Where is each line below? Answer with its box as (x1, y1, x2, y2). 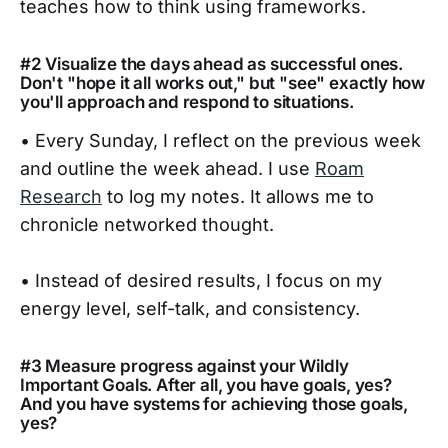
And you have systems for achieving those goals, (20, 394, 409, 415)
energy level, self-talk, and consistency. (20, 298, 360, 320)
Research (20, 186, 102, 208)
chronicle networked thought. (20, 214, 274, 236)
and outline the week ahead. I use (20, 158, 315, 180)
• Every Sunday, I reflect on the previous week (20, 130, 421, 152)
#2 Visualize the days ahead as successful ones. (20, 54, 404, 75)
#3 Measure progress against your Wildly (20, 356, 349, 377)
